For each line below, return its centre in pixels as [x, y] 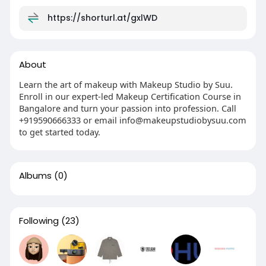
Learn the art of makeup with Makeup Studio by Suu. [126, 84]
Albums [35, 175]
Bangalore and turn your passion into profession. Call [127, 108]
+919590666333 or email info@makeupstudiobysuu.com [132, 120]
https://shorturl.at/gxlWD [102, 18]
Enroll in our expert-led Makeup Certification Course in [130, 96]
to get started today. [59, 132]
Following [39, 220]
